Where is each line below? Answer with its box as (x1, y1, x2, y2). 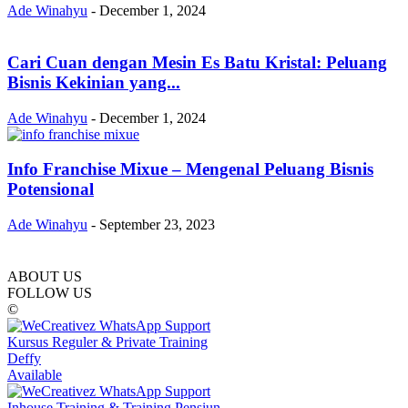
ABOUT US (7, 269, 82, 285)
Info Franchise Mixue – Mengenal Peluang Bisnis (7, 159, 373, 179)
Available (7, 367, 62, 383)
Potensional (7, 179, 94, 199)
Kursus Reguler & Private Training (7, 334, 208, 351)
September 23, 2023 (99, 217, 215, 233)
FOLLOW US (7, 285, 92, 301)
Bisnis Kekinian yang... (7, 72, 180, 92)
